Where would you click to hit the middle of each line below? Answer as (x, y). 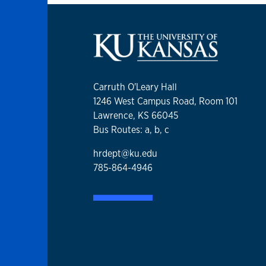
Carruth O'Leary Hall (135, 87)
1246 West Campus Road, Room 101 (165, 102)
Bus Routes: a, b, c (131, 130)
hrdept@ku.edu (125, 154)
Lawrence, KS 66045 (136, 116)
